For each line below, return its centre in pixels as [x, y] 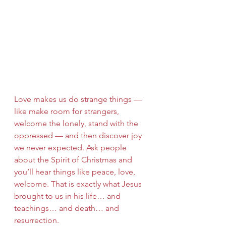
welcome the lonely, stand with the [77, 123]
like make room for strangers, [68, 111]
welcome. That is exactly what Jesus [79, 184]
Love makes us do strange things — [79, 99]
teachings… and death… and [68, 208]
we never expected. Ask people [71, 147]
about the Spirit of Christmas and [74, 159]
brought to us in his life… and [68, 196]
